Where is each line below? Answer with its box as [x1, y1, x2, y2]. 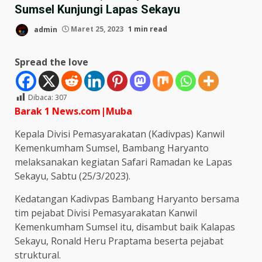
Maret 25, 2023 [69, 24, 125, 35]
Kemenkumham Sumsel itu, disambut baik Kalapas [15, 220, 235, 233]
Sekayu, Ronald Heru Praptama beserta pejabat [15, 234, 223, 247]
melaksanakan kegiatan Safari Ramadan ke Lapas [15, 155, 232, 168]
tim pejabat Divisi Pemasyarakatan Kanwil [15, 206, 197, 219]
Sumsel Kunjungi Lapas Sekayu [15, 2, 180, 16]
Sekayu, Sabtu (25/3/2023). [15, 169, 130, 182]
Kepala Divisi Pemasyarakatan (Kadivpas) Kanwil [15, 127, 225, 140]
